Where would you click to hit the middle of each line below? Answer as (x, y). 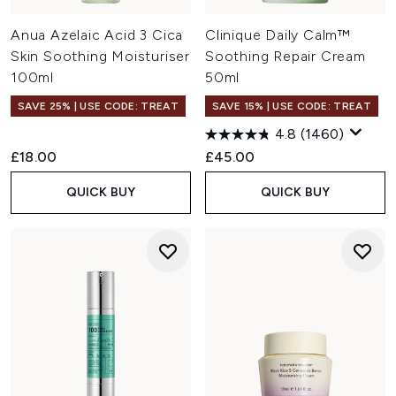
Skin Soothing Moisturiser (101, 56)
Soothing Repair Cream (286, 56)
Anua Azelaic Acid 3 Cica (97, 35)
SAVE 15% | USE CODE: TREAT (292, 106)
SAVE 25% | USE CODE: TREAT (98, 106)
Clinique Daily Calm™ (278, 35)
